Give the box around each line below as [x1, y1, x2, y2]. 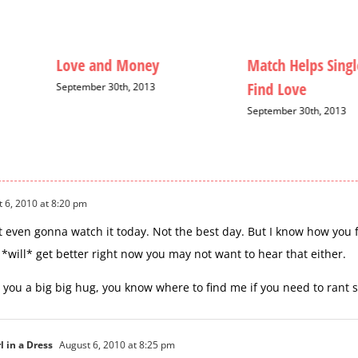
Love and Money [56, 54, 160, 77]
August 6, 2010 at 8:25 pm [57, 337, 175, 352]
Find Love [247, 78, 307, 101]
